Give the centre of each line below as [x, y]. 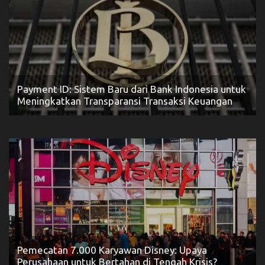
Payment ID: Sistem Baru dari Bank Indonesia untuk [132, 89]
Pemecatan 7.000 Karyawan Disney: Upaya [112, 250]
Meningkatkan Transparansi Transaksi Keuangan [125, 101]
